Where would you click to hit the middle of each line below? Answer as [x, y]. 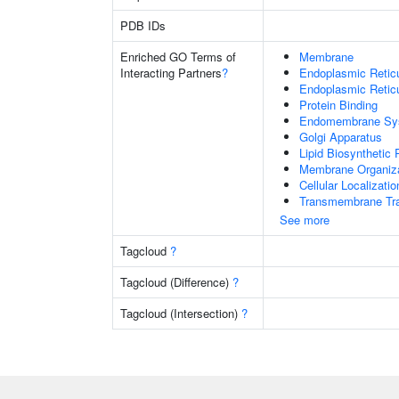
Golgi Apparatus [341, 137]
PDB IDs [143, 25]
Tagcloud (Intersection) [181, 313]
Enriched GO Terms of [178, 57]
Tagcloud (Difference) [176, 282]
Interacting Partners [171, 73]
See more [305, 220]
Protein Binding [338, 105]
